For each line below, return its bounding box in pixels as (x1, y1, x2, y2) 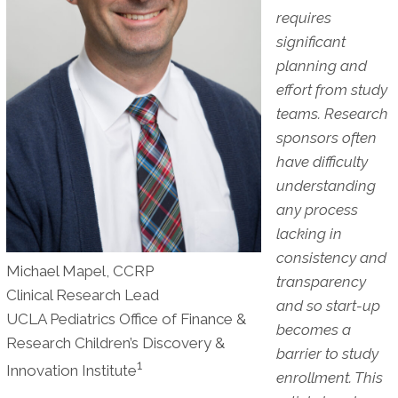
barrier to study (275, 344, 378, 362)
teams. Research (275, 104, 388, 123)
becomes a (275, 320, 351, 338)
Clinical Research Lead (5, 285, 159, 304)
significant (275, 32, 346, 51)
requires (275, 8, 331, 27)
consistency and (275, 248, 386, 267)
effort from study (275, 80, 387, 99)
